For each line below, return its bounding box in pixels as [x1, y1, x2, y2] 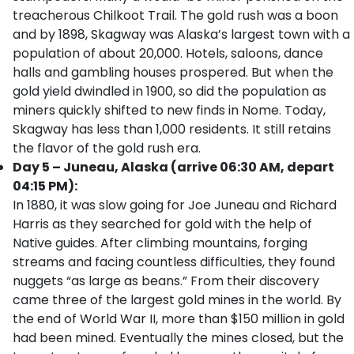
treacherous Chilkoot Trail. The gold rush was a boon [13, 6, 338, 24]
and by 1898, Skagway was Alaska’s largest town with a [13, 25, 350, 43]
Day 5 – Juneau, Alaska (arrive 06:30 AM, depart [13, 158, 334, 176]
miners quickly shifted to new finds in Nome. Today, [13, 101, 326, 119]
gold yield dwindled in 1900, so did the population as [13, 82, 326, 100]
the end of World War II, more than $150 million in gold [13, 310, 345, 328]
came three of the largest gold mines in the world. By [13, 291, 341, 309]
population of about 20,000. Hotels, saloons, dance [13, 44, 323, 62]
